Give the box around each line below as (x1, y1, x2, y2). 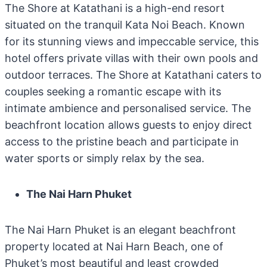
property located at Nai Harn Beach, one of (5, 240, 223, 253)
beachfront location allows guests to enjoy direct (5, 119, 252, 131)
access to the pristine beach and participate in (5, 135, 239, 148)
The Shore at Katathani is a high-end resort (5, 2, 225, 14)
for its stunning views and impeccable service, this (5, 35, 259, 48)
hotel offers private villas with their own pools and (5, 52, 258, 64)
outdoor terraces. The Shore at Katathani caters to (5, 69, 262, 81)
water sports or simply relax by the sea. (5, 152, 204, 164)
